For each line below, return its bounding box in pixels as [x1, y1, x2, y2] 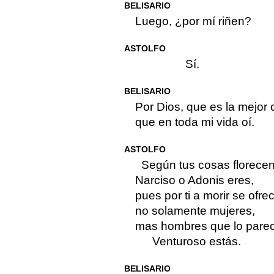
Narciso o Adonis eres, [135, 174, 254, 187]
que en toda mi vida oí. [135, 116, 254, 129]
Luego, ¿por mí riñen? [135, 15, 251, 28]
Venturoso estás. [152, 235, 241, 248]
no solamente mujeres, [135, 204, 255, 218]
